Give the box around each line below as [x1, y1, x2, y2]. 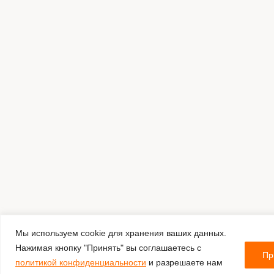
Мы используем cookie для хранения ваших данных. [15, 228, 226, 238]
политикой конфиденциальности [15, 257, 146, 267]
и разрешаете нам [146, 257, 223, 267]
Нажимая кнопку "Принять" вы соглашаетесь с [15, 242, 201, 253]
